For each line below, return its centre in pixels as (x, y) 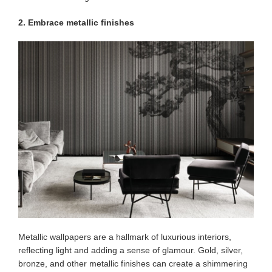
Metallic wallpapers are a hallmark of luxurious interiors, (125, 237)
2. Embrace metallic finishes (76, 22)
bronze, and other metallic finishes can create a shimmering (133, 263)
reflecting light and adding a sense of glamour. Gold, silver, (131, 250)
